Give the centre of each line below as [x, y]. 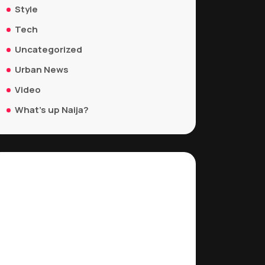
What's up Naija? [52, 110]
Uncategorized [49, 49]
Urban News [42, 70]
